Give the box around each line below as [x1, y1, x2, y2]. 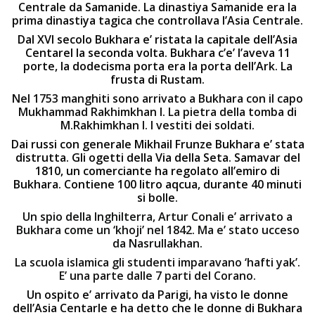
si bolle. [137, 190, 178, 205]
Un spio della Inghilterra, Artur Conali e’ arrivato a [22, 209, 292, 224]
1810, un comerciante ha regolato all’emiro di [35, 163, 280, 179]
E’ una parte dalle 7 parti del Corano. [59, 268, 256, 283]
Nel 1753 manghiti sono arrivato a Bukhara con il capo [12, 91, 303, 106]
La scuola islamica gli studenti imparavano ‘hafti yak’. [15, 255, 300, 270]
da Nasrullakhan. [112, 236, 202, 251]
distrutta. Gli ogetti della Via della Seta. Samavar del [15, 150, 300, 165]
